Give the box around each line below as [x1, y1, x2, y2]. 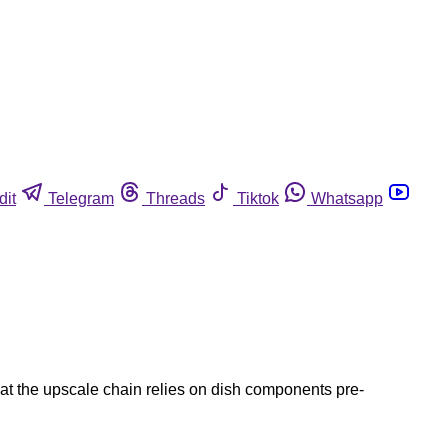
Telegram [48, 189, 114, 207]
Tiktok [237, 189, 279, 207]
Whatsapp [311, 189, 383, 207]
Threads [146, 189, 205, 207]
